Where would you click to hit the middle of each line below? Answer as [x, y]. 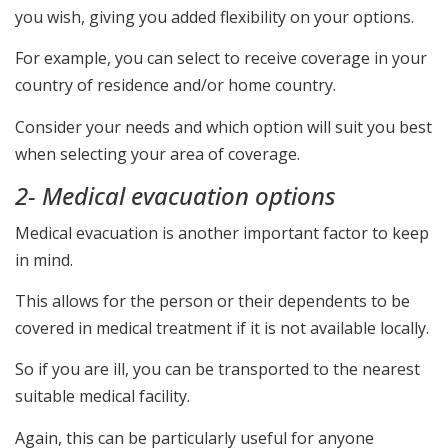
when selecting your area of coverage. [157, 153]
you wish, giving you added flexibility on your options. [214, 16]
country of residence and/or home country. [175, 85]
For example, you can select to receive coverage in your [221, 58]
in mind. [44, 259]
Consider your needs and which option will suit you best [223, 126]
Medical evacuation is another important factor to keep [222, 232]
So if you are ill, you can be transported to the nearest [217, 369]
